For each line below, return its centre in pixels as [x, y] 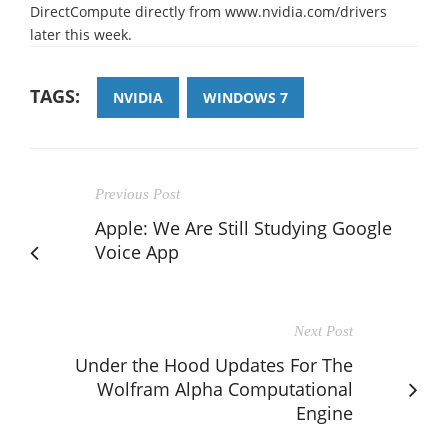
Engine [324, 412]
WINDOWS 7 [245, 97]
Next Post [323, 330]
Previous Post [137, 193]
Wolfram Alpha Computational [225, 388]
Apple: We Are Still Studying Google [243, 227]
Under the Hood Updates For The [214, 364]
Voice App [137, 251]
